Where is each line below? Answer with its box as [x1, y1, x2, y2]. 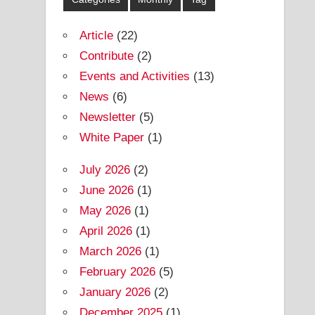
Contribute [79, 49, 134, 63]
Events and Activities [79, 69, 191, 83]
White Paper [79, 130, 145, 144]
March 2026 [79, 244, 142, 258]
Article [79, 28, 114, 42]
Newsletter [79, 110, 136, 124]
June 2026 [79, 183, 134, 197]
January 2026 [79, 285, 151, 299]
